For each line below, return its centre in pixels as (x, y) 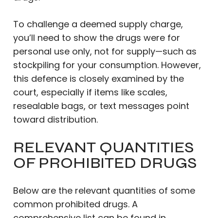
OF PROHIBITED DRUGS (105, 163)
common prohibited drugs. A (75, 204)
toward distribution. (55, 119)
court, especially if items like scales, (90, 92)
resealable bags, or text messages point (101, 106)
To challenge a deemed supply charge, (98, 24)
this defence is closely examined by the (98, 79)
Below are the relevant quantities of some (104, 191)
